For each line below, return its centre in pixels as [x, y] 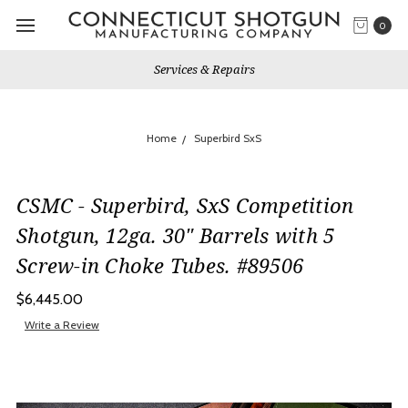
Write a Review [62, 325]
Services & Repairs [204, 69]
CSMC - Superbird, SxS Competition [185, 205]
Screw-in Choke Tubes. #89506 [160, 265]
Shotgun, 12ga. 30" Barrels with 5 [176, 235]
